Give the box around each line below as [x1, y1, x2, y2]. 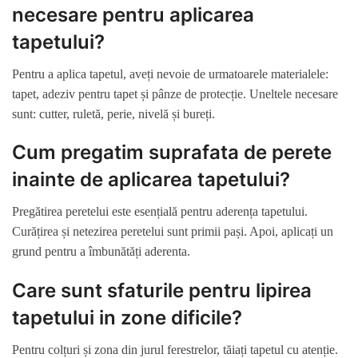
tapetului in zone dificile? [12, 305, 242, 329]
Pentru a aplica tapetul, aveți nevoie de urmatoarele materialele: [12, 66, 328, 81]
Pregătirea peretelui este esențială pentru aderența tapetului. [12, 205, 308, 219]
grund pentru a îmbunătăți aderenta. [12, 245, 190, 259]
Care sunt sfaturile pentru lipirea [12, 278, 312, 302]
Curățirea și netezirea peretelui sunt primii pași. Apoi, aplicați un [12, 225, 333, 239]
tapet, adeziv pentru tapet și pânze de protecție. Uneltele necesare [12, 86, 338, 101]
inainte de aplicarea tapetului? [12, 168, 290, 192]
